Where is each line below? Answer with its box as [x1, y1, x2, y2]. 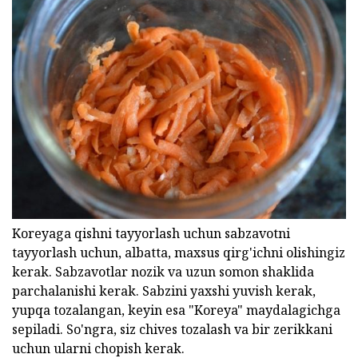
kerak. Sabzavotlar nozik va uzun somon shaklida [12, 262, 314, 280]
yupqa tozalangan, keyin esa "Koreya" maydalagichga [12, 300, 340, 319]
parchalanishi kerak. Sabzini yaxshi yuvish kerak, [12, 281, 316, 300]
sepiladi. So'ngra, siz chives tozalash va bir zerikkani [12, 320, 332, 338]
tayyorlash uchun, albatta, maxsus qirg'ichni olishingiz [12, 243, 345, 261]
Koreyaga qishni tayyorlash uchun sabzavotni [12, 224, 290, 242]
